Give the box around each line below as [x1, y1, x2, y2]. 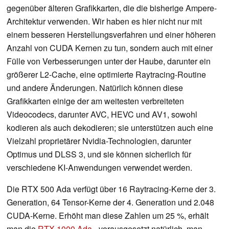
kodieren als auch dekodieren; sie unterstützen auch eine [7, 121, 213, 133]
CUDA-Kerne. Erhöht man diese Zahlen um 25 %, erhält [7, 209, 209, 221]
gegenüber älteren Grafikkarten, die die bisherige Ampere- [7, 2, 217, 14]
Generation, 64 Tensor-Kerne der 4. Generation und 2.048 [7, 196, 214, 208]
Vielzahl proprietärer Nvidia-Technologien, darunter [7, 134, 191, 147]
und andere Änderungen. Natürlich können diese [7, 81, 183, 94]
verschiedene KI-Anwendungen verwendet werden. [7, 161, 192, 173]
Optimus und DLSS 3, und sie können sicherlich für [7, 148, 191, 160]
